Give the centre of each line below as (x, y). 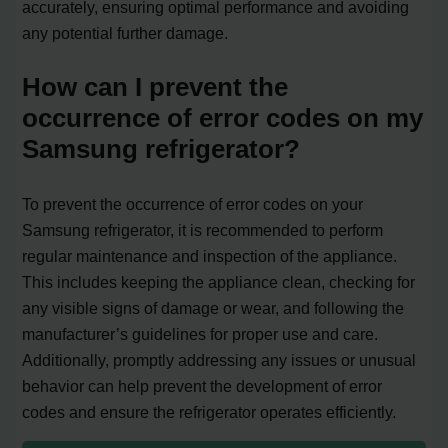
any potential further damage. (125, 32)
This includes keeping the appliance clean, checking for (219, 281)
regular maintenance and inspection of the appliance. (210, 255)
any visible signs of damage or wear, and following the (213, 307)
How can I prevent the (155, 86)
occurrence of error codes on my (223, 117)
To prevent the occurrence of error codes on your (193, 203)
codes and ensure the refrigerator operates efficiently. (209, 411)
